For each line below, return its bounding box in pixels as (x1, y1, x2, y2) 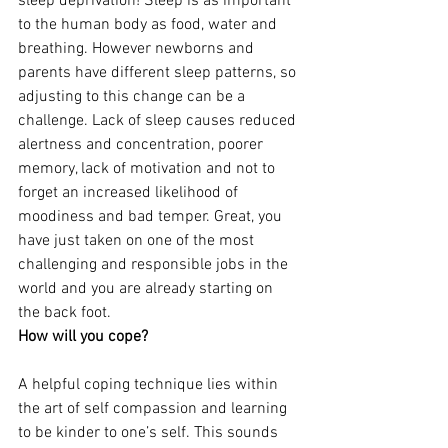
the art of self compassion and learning (18, 399, 291, 419)
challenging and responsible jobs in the (18, 255, 292, 275)
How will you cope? (18, 327, 148, 347)
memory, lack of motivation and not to (18, 159, 279, 179)
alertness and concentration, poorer (18, 135, 267, 155)
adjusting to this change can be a (18, 87, 249, 107)
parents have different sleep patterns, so (18, 63, 300, 83)
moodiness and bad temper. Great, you (18, 207, 286, 227)
